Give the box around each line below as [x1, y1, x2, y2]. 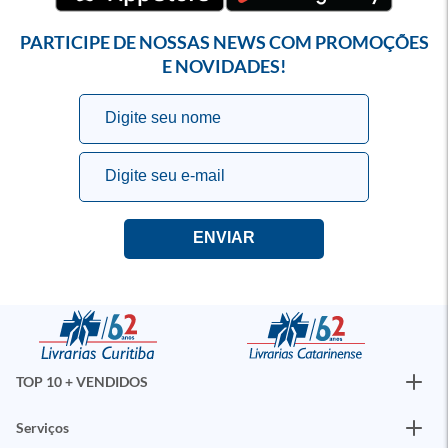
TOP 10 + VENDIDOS [16, 372, 148, 390]
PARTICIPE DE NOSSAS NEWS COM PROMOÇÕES [19, 31, 429, 53]
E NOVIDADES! [162, 55, 286, 77]
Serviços [16, 418, 69, 436]
